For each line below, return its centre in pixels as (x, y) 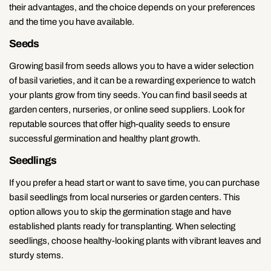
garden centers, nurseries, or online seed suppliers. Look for (127, 109)
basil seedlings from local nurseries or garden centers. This (125, 197)
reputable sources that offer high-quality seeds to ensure (119, 124)
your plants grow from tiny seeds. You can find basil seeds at (128, 95)
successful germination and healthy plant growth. (105, 138)
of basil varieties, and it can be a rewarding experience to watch (132, 80)
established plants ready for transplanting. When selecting (122, 226)
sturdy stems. (36, 255)
